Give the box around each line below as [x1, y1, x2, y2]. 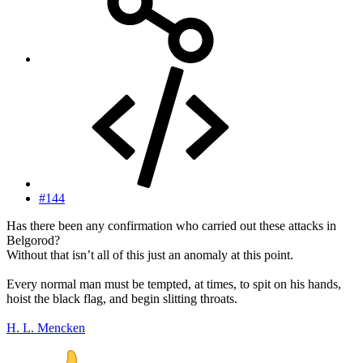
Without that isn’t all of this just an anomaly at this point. [6, 248, 293, 263]
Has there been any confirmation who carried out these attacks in [6, 219, 336, 233]
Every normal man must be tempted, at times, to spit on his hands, [6, 277, 341, 292]
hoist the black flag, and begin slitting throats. [6, 292, 237, 306]
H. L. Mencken [6, 321, 85, 335]
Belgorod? [6, 233, 60, 248]
